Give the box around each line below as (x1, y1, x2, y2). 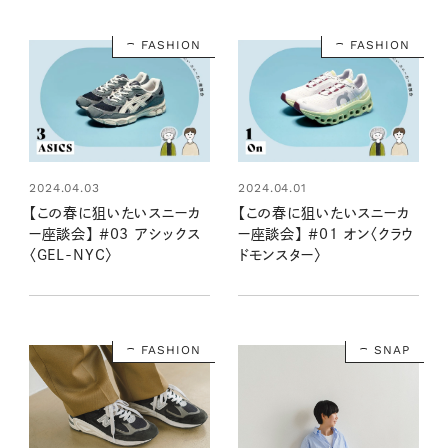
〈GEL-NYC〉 (28, 248, 114, 263)
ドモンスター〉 (237, 248, 322, 263)
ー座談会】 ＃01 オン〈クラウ (237, 227, 415, 242)
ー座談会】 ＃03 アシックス (28, 227, 201, 242)
